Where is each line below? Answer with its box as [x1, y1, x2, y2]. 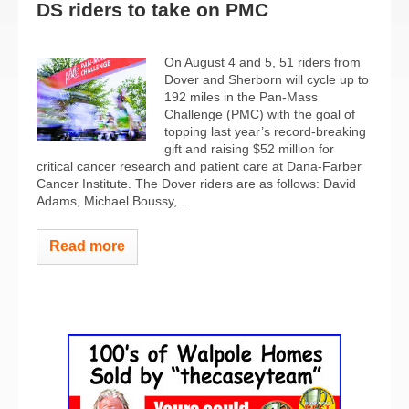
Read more [49, 237, 125, 254]
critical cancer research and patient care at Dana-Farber [37, 158, 362, 173]
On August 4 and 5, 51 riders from [164, 54, 361, 69]
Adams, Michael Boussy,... [37, 193, 188, 208]
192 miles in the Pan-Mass [164, 89, 318, 104]
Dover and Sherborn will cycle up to [164, 71, 369, 87]
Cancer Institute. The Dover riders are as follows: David [37, 175, 356, 191]
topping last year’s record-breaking [164, 123, 366, 139]
